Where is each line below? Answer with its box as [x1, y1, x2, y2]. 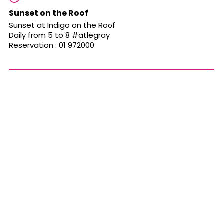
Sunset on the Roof [9, 7, 88, 19]
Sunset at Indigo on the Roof [9, 20, 115, 31]
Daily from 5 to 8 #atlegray [9, 30, 110, 41]
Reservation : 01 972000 [9, 40, 94, 51]
